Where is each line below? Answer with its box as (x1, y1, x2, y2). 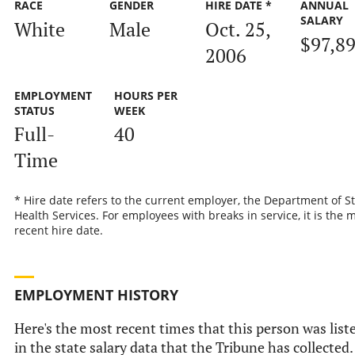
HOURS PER (113, 87, 177, 103)
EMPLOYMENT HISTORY (13, 284, 178, 304)
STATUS (13, 102, 55, 118)
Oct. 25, (204, 16, 270, 42)
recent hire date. (13, 223, 103, 239)
